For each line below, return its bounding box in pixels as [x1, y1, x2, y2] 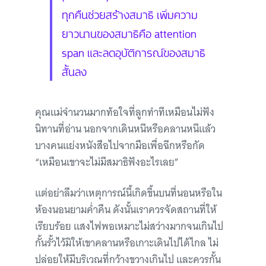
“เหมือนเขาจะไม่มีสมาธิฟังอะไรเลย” [35, 154, 179, 171]
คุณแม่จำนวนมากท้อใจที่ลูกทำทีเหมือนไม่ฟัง [35, 104, 214, 121]
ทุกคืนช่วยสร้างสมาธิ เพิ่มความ [62, 5, 198, 23]
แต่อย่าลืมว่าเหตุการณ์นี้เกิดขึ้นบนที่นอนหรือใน [35, 185, 222, 202]
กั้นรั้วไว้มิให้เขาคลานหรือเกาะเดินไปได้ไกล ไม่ [35, 235, 218, 252]
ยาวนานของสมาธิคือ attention [62, 24, 197, 42]
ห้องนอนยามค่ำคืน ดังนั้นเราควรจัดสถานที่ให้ [35, 201, 217, 218]
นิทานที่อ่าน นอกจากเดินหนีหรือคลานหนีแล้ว [35, 121, 216, 138]
